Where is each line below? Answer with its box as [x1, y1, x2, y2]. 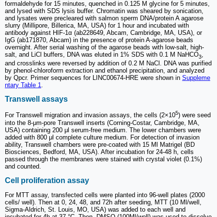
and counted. [5, 162, 41, 170]
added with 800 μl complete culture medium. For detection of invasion [5, 133, 200, 141]
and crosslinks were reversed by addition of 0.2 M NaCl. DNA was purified [5, 59, 212, 67]
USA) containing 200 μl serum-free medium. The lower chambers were [5, 126, 201, 134]
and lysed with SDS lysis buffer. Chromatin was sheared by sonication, [5, 7, 203, 15]
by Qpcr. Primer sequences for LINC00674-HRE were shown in [5, 74, 182, 81]
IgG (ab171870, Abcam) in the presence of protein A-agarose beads [5, 36, 193, 44]
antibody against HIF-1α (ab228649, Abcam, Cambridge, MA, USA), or [5, 29, 202, 37]
